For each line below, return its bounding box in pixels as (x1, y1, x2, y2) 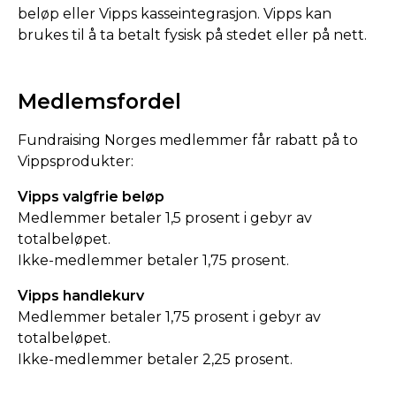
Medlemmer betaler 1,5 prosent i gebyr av (18, 209, 312, 226)
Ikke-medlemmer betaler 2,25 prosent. (18, 350, 293, 368)
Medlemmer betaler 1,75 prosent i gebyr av (18, 308, 321, 325)
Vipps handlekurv (18, 286, 144, 304)
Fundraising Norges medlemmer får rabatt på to (18, 131, 358, 148)
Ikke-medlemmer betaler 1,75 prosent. (18, 251, 289, 269)
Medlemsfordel (18, 88, 181, 114)
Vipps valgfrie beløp (18, 187, 164, 205)
